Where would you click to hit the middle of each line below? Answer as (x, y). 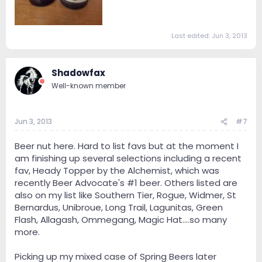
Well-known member (89, 85)
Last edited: (192, 35)
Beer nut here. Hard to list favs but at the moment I (127, 146)
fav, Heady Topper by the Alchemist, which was (117, 171)
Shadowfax (78, 73)
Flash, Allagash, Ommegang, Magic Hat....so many (121, 220)
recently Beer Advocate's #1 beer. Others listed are (126, 183)
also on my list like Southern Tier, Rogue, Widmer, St (125, 195)
